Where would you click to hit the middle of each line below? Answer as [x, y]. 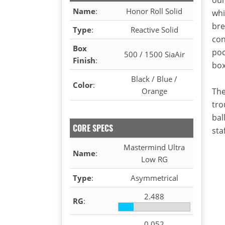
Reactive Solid [154, 29]
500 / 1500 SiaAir [154, 54]
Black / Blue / [154, 79]
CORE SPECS [93, 128]
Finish [84, 60]
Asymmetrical [154, 178]
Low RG [154, 159]
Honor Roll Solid [154, 11]
